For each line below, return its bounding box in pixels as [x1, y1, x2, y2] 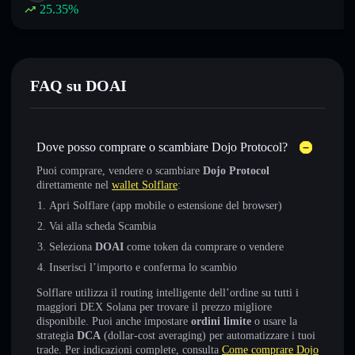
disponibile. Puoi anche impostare [36, 315, 191, 327]
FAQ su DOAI [30, 77, 127, 94]
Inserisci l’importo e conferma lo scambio [49, 261, 237, 273]
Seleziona [49, 241, 95, 253]
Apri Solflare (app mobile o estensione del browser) [49, 200, 282, 212]
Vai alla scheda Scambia [49, 220, 156, 232]
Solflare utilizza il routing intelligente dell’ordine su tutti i [36, 287, 299, 299]
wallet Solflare [112, 179, 177, 191]
